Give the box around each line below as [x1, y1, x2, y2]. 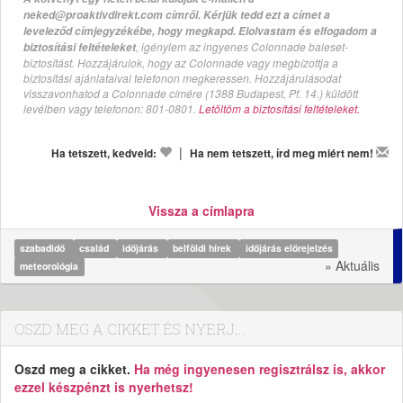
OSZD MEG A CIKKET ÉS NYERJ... [14, 318, 246, 338]
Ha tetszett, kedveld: [51, 145, 157, 161]
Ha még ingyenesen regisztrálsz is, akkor [134, 359, 385, 378]
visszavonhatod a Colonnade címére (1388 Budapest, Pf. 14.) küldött [23, 85, 358, 101]
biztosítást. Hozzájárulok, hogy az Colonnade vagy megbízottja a [23, 54, 338, 70]
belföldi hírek [173, 241, 235, 255]
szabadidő [20, 241, 68, 255]
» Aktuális [325, 255, 380, 274]
